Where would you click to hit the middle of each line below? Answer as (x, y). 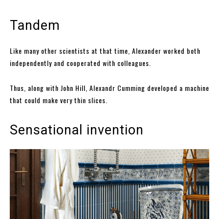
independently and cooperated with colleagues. (80, 63)
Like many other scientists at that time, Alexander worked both (105, 50)
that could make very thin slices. (59, 100)
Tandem (35, 25)
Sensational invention (77, 130)
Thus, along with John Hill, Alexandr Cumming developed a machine (109, 88)
